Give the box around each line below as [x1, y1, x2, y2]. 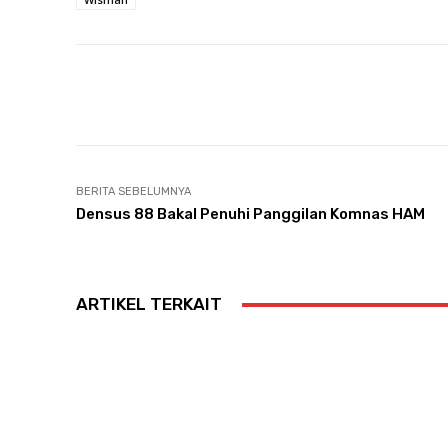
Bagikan [126, 88, 175, 104]
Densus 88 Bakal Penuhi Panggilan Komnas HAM [76, 205, 425, 224]
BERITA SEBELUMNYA [76, 185, 191, 199]
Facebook [263, 87, 318, 103]
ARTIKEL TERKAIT [76, 294, 222, 315]
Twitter [390, 87, 433, 103]
